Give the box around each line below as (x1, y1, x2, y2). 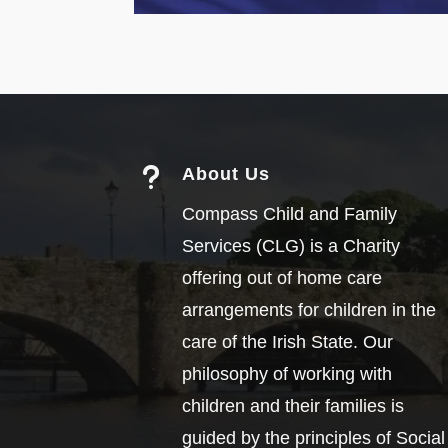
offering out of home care (181, 268, 382, 289)
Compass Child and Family (181, 204, 397, 225)
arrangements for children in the (181, 300, 436, 321)
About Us (181, 164, 270, 185)
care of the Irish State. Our (181, 332, 393, 353)
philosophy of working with (181, 364, 392, 385)
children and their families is (181, 396, 404, 417)
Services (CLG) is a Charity (181, 236, 400, 257)
